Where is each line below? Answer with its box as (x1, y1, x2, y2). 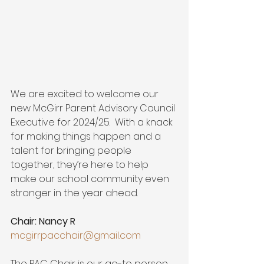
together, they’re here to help (11, 157, 151, 171)
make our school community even (11, 171, 171, 186)
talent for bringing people (11, 143, 134, 157)
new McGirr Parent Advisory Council (11, 101, 177, 115)
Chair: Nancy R (11, 214, 75, 228)
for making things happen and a (11, 129, 163, 143)
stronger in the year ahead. (11, 186, 138, 200)
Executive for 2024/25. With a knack (11, 115, 175, 129)
